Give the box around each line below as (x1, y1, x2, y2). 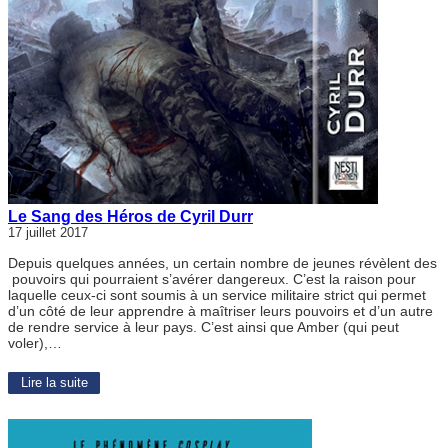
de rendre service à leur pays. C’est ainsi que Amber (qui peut (8, 318, 399, 335)
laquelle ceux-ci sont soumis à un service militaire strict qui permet (8, 286, 426, 303)
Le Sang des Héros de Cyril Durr (8, 206, 253, 225)
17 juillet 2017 (8, 225, 88, 240)
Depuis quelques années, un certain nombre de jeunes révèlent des (8, 254, 437, 271)
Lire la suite (20, 375, 88, 390)
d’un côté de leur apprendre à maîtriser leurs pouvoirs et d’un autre (8, 302, 433, 319)
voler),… (8, 334, 62, 351)
